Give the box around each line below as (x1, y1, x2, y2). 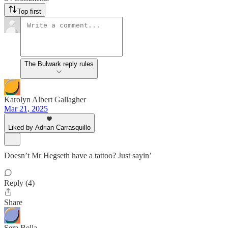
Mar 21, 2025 (4, 104, 48, 113)
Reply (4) (4, 179, 35, 187)
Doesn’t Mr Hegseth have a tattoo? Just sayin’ (4, 151, 152, 160)
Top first (17, 8, 41, 15)
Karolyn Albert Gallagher (4, 95, 86, 104)
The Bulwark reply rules (24, 60, 94, 68)
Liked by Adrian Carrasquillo (8, 124, 91, 131)
